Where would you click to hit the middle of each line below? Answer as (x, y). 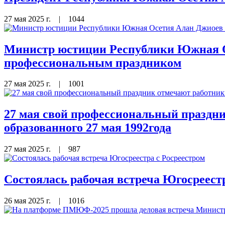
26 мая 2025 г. (28, 201)
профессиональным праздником (93, 63)
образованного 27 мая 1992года (88, 128)
